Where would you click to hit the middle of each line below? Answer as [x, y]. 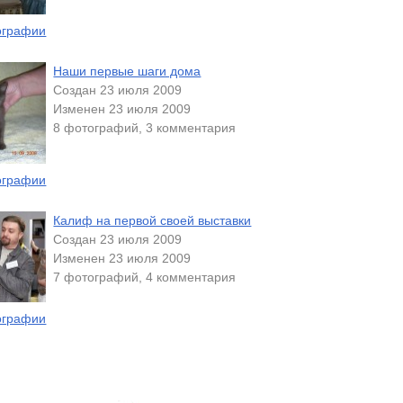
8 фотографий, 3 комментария [145, 128]
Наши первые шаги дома [127, 72]
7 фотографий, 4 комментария [145, 278]
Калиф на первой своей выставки [152, 221]
